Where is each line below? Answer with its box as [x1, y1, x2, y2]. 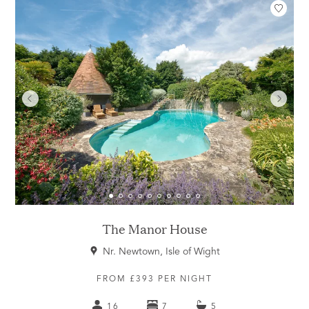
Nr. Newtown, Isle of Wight [103, 247, 220, 257]
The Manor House [101, 220, 208, 238]
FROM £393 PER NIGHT [97, 275, 212, 284]
